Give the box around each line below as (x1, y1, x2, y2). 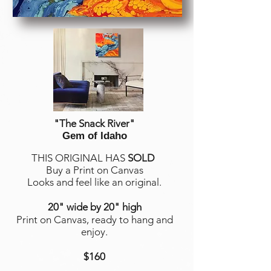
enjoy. (81, 226, 108, 238)
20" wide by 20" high (47, 201, 142, 213)
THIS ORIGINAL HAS (31, 152, 128, 164)
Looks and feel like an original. (27, 176, 162, 188)
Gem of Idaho (62, 130, 127, 142)
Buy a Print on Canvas (45, 164, 143, 176)
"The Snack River (54, 117, 129, 129)
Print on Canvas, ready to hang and (16, 214, 173, 226)
